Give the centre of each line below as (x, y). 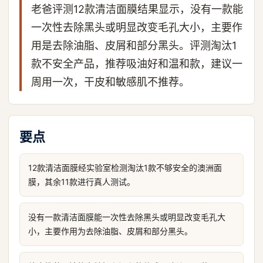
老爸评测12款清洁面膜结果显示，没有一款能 (137, 9)
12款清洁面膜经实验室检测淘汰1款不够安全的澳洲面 (125, 168)
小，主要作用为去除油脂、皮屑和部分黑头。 (110, 231)
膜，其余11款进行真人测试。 (82, 182)
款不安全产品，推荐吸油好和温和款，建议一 (137, 64)
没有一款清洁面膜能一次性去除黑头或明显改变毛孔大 (127, 217)
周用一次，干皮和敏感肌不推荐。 (110, 82)
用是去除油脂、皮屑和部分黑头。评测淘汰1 (134, 45)
